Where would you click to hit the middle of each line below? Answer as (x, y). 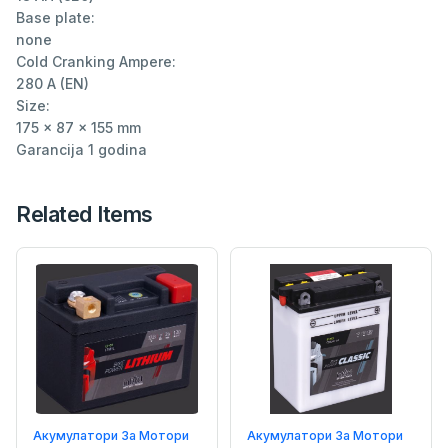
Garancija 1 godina (81, 149)
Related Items (84, 213)
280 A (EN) (52, 83)
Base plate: (55, 17)
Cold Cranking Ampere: (96, 61)
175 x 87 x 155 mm (78, 127)
